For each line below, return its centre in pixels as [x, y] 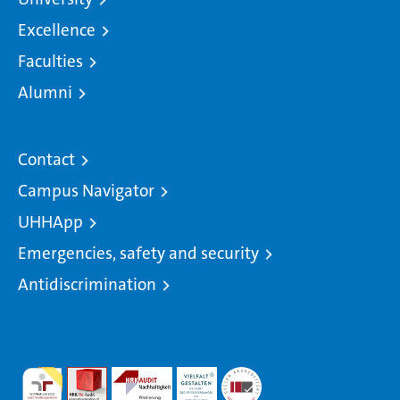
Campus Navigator [86, 191]
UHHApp [50, 222]
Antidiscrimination [87, 284]
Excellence [57, 30]
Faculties [50, 61]
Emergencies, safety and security [138, 253]
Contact [46, 159]
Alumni [45, 92]
